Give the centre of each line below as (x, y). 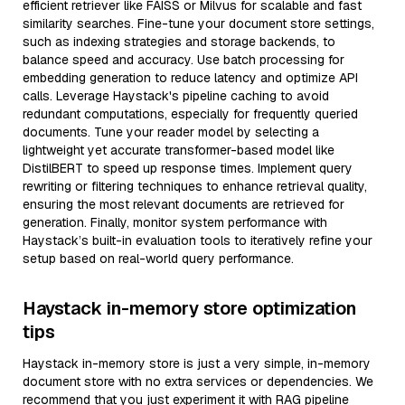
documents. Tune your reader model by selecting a (171, 132)
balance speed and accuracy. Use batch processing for (184, 60)
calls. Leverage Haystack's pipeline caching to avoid (176, 96)
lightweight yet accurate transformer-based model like (179, 150)
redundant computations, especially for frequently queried (190, 114)
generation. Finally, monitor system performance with (175, 222)
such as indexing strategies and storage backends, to (179, 42)
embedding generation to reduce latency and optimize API (190, 78)
